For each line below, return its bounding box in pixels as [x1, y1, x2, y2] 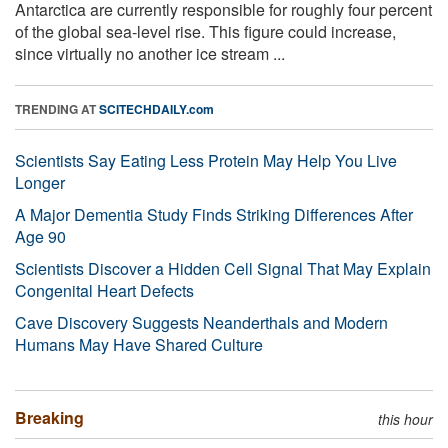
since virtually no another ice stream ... [15, 41, 285, 65]
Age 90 [15, 224, 66, 248]
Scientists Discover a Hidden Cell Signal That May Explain [15, 256, 431, 280]
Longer [15, 170, 65, 194]
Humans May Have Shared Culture [15, 332, 263, 356]
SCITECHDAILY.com [99, 99, 214, 118]
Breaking [15, 405, 84, 429]
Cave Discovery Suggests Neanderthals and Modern [15, 310, 388, 334]
